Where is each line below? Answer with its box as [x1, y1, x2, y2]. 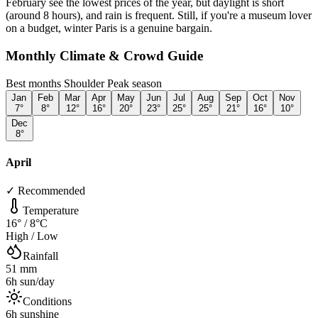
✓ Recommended [6, 185, 85, 197]
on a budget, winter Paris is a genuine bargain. [6, 22, 212, 35]
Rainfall [23, 250, 58, 263]
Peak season [104, 77, 162, 89]
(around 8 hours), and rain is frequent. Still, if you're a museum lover [6, 9, 312, 22]
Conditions [23, 295, 72, 308]
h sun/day [11, 275, 55, 288]
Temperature [23, 204, 79, 217]
